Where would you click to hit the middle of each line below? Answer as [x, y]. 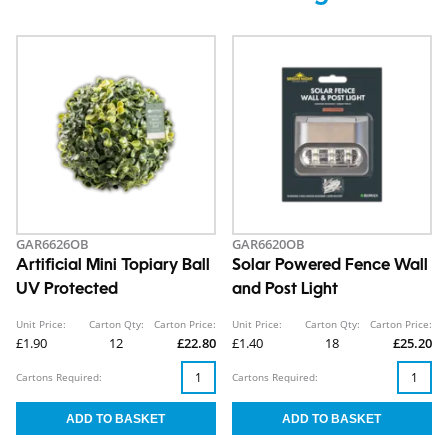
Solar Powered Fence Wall [330, 266]
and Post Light [285, 290]
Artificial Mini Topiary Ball [113, 266]
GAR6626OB [52, 244]
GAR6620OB [268, 244]
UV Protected [67, 290]
